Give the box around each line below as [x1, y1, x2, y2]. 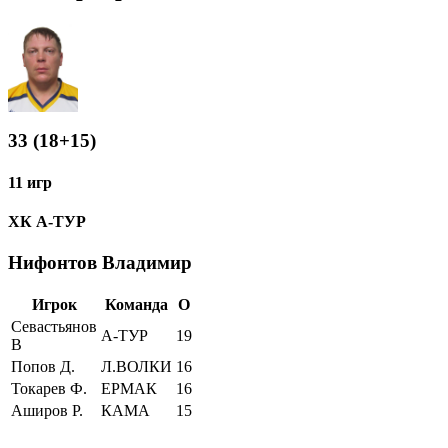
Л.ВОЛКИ [101, 357, 172, 375]
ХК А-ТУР [8, 212, 86, 230]
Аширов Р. [11, 401, 83, 419]
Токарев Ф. [11, 379, 87, 397]
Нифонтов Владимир [8, 252, 192, 274]
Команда [105, 295, 168, 313]
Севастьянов [11, 317, 97, 335]
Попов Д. [11, 357, 75, 375]
